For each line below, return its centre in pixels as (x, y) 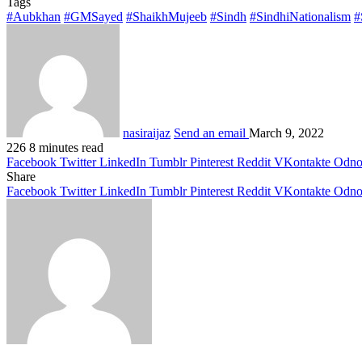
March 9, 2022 (286, 133)
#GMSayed (93, 16)
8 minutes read (66, 147)
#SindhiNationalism (300, 16)
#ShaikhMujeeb (166, 16)
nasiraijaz (147, 133)
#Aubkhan (34, 16)
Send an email (210, 133)
